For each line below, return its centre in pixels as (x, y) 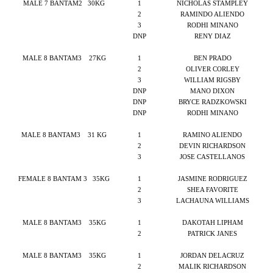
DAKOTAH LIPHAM (212, 223)
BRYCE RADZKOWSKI (212, 102)
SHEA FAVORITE (212, 190)
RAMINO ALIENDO (212, 135)
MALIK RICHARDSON (212, 267)
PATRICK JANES (212, 234)
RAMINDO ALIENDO (212, 14)
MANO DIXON (212, 91)
